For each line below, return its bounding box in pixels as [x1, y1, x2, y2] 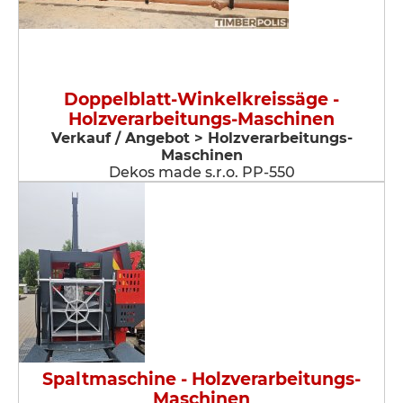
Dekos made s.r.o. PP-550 [108, 164, 295, 181]
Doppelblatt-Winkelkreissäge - [64, 89, 339, 110]
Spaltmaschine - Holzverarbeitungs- [42, 369, 361, 390]
